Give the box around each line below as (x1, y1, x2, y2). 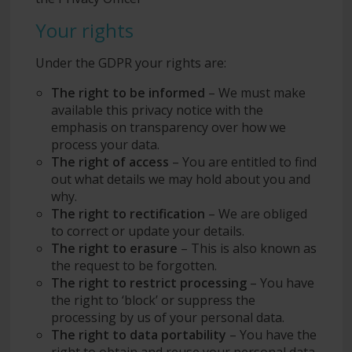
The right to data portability (50, 325, 226, 343)
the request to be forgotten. (50, 256, 217, 274)
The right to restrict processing (50, 273, 247, 291)
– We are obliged (204, 204, 307, 222)
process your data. (50, 135, 159, 153)
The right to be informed (50, 83, 205, 101)
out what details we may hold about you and (50, 170, 310, 188)
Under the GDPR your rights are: (35, 53, 226, 71)
